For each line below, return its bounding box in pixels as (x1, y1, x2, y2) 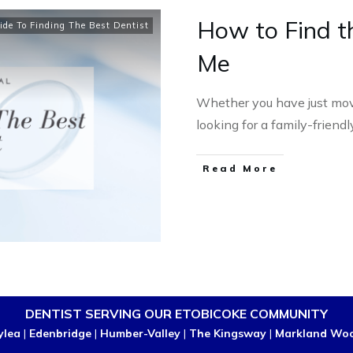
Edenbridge (29, 326, 91, 341)
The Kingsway (189, 326, 266, 341)
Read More (203, 162, 277, 175)
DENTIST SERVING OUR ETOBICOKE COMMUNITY (25, 306, 328, 322)
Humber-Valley (100, 326, 180, 341)
